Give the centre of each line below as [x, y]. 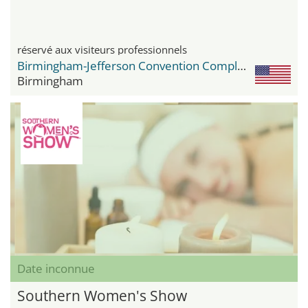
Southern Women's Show [102, 295]
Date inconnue [56, 268]
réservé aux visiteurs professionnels [102, 49]
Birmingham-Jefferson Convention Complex [242, 65]
